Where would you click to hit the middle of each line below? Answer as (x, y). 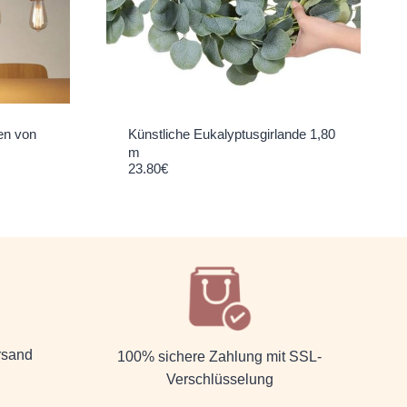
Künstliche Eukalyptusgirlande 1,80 (231, 134)
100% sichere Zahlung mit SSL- (220, 357)
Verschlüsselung (219, 380)
